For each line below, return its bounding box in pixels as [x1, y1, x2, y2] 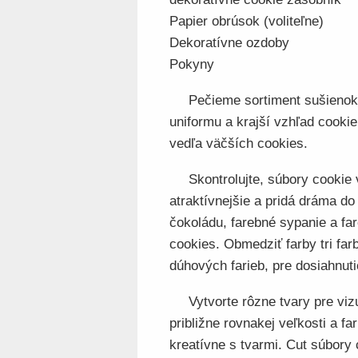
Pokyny [169, 57, 214, 72]
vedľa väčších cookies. [169, 136, 308, 151]
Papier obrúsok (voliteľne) [169, 14, 324, 29]
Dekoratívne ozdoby [169, 35, 289, 50]
